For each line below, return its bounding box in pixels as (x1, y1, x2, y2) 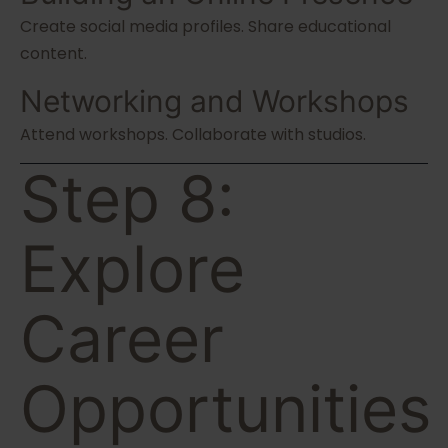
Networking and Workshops (20, 83, 409, 120)
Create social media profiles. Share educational (20, 15, 391, 39)
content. (20, 42, 87, 66)
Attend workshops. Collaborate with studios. (20, 123, 366, 147)
